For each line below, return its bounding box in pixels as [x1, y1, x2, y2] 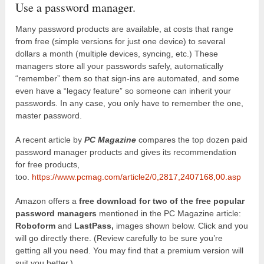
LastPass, [74, 220, 114, 230]
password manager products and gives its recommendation [15, 147, 237, 157]
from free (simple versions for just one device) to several [15, 36, 226, 46]
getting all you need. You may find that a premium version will [15, 245, 244, 255]
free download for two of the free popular [79, 196, 245, 206]
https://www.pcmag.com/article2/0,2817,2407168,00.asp [32, 171, 242, 181]
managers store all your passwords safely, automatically [15, 61, 224, 71]
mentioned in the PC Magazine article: [99, 208, 242, 218]
